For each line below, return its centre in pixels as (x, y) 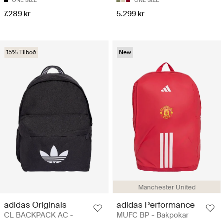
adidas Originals (35, 204)
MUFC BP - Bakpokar (152, 215)
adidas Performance (156, 204)
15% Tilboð (21, 53)
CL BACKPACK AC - (38, 215)
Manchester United (167, 187)
